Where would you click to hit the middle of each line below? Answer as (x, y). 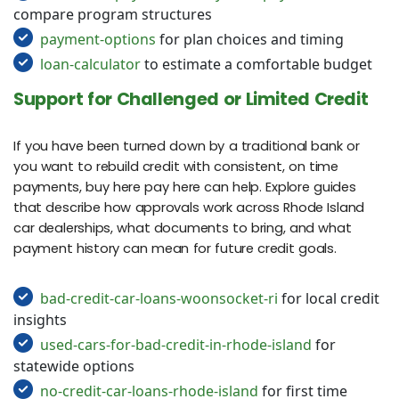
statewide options (74, 366)
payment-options (98, 40)
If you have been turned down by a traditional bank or (187, 146)
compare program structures (113, 15)
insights (40, 319)
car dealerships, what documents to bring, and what (183, 228)
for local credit (329, 298)
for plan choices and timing (250, 40)
